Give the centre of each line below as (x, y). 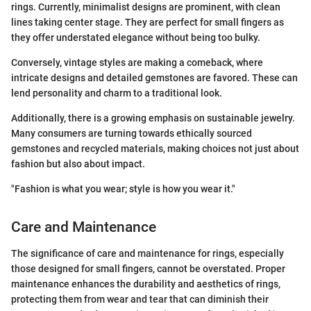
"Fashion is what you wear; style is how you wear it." (123, 188)
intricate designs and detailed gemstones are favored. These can (154, 77)
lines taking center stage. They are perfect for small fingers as (148, 22)
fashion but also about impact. (78, 163)
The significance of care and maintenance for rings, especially (148, 254)
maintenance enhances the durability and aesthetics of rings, (146, 284)
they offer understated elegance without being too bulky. (136, 37)
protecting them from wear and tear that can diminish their (140, 300)
